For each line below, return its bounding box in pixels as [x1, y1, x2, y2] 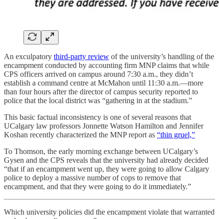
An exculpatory [4, 52, 54, 61]
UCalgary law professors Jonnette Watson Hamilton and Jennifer [4, 121, 203, 130]
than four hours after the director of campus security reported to [4, 87, 198, 96]
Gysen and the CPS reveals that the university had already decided [4, 155, 208, 164]
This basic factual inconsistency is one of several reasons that [4, 112, 191, 121]
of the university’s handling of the [109, 52, 214, 61]
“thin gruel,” [157, 130, 195, 139]
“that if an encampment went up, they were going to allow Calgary [4, 164, 209, 173]
